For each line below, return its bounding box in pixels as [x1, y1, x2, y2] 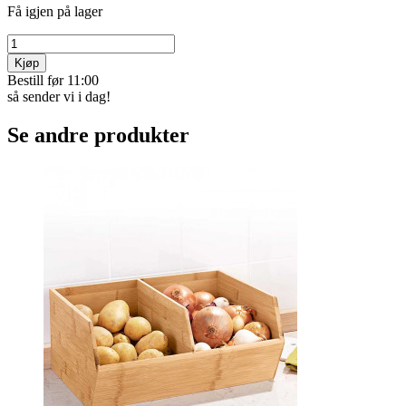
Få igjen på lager [7, 3, 102, 19]
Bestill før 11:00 [7, 72, 99, 88]
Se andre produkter [7, 122, 189, 147]
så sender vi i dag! [7, 88, 111, 104]
